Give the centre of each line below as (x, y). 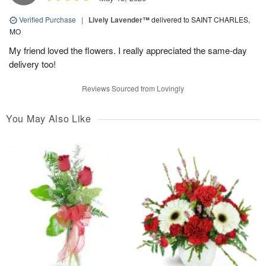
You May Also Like (49, 118)
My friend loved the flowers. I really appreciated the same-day (128, 50)
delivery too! (32, 64)
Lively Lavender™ (119, 19)
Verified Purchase (47, 19)
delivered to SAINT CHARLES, (201, 19)
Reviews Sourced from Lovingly (133, 88)
